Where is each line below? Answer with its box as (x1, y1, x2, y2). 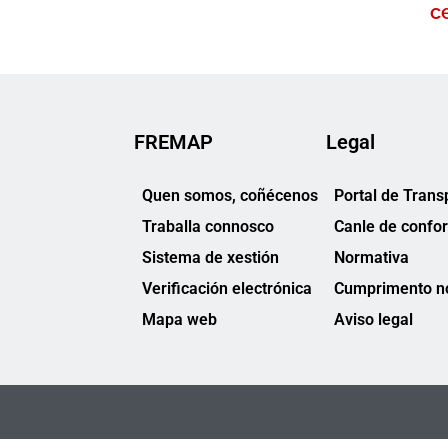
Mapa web (142, 310, 217, 329)
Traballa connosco (142, 217, 274, 236)
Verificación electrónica (142, 279, 312, 298)
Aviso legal (334, 310, 413, 329)
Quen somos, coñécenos (142, 186, 318, 205)
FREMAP (134, 130, 213, 154)
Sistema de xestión (142, 248, 279, 267)
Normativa (334, 248, 409, 267)
